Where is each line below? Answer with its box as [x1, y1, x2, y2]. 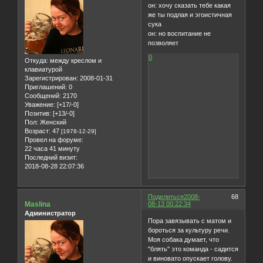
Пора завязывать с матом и [148, 217, 232, 225]
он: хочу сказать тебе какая [148, 2, 231, 9]
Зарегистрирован [25, 75, 76, 82]
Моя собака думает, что [148, 236, 220, 244]
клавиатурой [25, 66, 62, 73]
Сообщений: [25, 92, 61, 99]
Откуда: [25, 57, 48, 64]
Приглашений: [25, 83, 67, 90]
